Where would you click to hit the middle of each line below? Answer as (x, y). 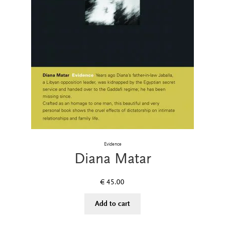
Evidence (113, 144)
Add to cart (113, 203)
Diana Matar (113, 159)
